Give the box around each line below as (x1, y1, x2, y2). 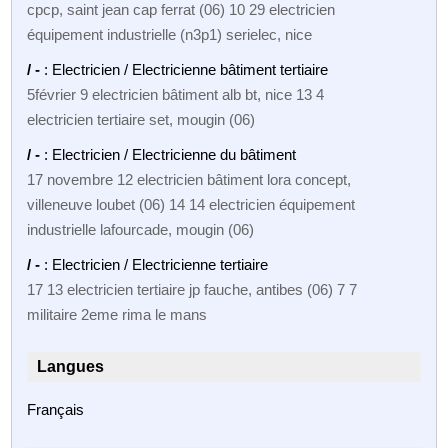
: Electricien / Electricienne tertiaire (44, 255, 269, 273)
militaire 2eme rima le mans (27, 305, 208, 323)
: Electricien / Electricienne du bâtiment (44, 145, 297, 163)
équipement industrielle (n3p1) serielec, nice (27, 25, 313, 43)
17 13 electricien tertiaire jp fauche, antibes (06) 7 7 (27, 280, 358, 298)
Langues (37, 357, 105, 375)
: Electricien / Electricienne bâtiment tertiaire (44, 60, 329, 78)
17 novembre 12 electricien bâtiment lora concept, (27, 170, 352, 188)
